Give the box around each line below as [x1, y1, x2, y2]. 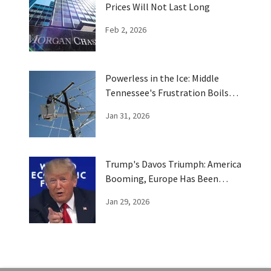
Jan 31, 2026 [105, 110, 149, 122]
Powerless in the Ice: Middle [105, 72, 219, 85]
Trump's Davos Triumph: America [105, 158, 241, 171]
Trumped [105, 187, 143, 200]
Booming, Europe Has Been [105, 172, 218, 185]
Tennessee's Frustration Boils [105, 87, 229, 99]
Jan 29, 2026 [105, 196, 149, 207]
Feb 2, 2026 [105, 24, 146, 36]
